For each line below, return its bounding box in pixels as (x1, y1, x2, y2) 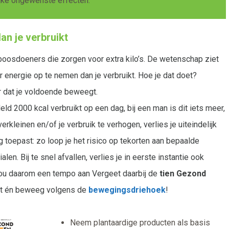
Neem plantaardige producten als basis (70, 218, 210, 228)
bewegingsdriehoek (88, 185, 166, 195)
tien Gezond (159, 169, 206, 179)
